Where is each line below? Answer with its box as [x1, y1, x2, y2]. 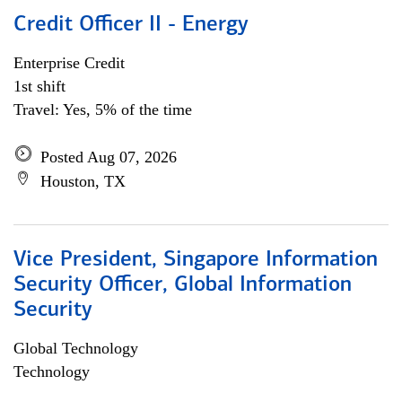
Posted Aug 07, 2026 [40, 148, 177, 166]
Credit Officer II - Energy [13, 14, 249, 36]
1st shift [13, 77, 66, 95]
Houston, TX [40, 172, 126, 190]
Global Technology [13, 339, 138, 357]
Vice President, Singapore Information [13, 249, 378, 271]
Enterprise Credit [13, 54, 125, 72]
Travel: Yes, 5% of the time [13, 100, 192, 118]
